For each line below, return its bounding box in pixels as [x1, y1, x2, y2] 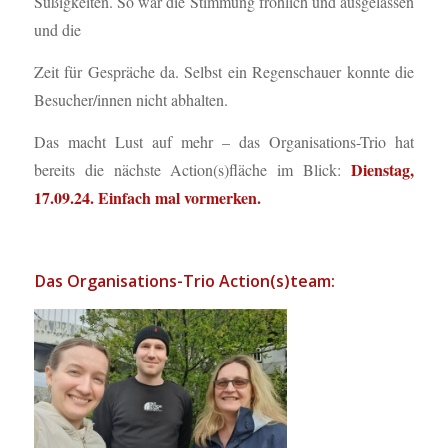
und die [33, 19, 81, 41]
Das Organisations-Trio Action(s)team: [33, 270, 335, 293]
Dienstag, [351, 157, 415, 181]
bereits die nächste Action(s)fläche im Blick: [33, 158, 352, 180]
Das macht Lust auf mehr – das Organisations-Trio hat [33, 130, 415, 152]
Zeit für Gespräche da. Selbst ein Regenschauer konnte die [33, 61, 415, 83]
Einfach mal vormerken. [97, 185, 261, 209]
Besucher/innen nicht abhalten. [33, 89, 228, 111]
